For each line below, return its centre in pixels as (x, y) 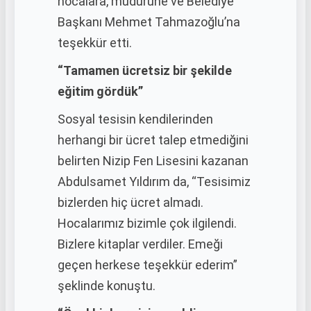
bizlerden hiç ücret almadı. (131, 202)
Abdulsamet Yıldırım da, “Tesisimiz (154, 182)
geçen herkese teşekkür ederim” (148, 265)
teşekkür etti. (95, 43)
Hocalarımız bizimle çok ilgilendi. (147, 223)
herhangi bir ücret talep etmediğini (153, 140)
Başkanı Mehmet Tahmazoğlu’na (149, 22)
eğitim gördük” (100, 91)
